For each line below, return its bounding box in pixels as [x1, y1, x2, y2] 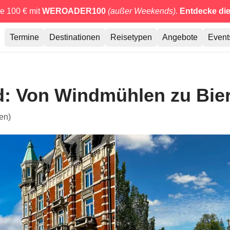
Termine [10, 33, 40, 42]
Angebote [162, 33, 198, 42]
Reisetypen [110, 33, 152, 42]
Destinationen [49, 33, 101, 42]
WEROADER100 [42, 7, 106, 15]
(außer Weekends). [107, 7, 178, 15]
